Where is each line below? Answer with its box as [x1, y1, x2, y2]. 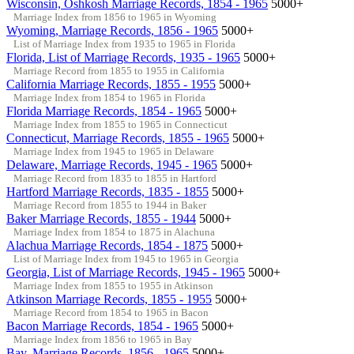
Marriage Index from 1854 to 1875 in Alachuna [13, 225, 215, 238]
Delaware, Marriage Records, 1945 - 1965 [6, 157, 217, 171]
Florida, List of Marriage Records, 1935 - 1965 [6, 50, 240, 64]
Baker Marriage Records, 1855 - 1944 [6, 211, 196, 225]
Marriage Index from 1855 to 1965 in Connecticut [13, 118, 228, 130]
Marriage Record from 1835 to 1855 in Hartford [13, 171, 217, 184]
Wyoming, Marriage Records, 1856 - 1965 [6, 23, 218, 37]
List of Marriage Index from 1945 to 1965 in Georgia [13, 252, 239, 265]
